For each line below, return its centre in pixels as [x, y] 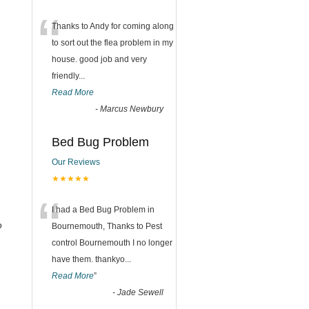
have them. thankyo [88, 259]
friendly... [68, 76]
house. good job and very [99, 59]
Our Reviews [76, 162]
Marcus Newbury [132, 109]
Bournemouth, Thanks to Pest [107, 226]
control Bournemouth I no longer [112, 243]
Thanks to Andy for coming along [113, 26]
